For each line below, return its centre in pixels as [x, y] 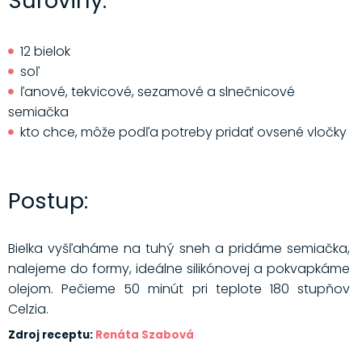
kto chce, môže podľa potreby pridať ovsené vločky [183, 132]
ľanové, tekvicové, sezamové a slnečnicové [157, 91]
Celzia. [29, 309]
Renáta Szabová [144, 335]
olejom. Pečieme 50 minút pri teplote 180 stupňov [179, 288]
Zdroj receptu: [51, 335]
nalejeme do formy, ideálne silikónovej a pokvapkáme [179, 268]
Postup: [51, 200]
